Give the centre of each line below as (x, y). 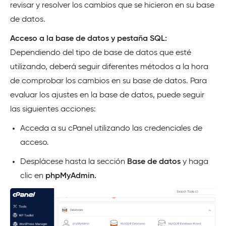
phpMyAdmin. (71, 176)
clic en (33, 176)
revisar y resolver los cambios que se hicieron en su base (112, 5)
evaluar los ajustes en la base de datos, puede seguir (107, 95)
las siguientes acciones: (53, 109)
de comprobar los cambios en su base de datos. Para (108, 81)
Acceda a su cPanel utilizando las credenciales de (111, 128)
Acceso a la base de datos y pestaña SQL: (89, 39)
